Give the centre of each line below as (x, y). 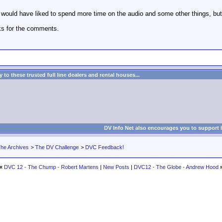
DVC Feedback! (105, 147)
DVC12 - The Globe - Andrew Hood (176, 167)
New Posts (116, 167)
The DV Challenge (57, 147)
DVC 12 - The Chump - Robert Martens (51, 167)
